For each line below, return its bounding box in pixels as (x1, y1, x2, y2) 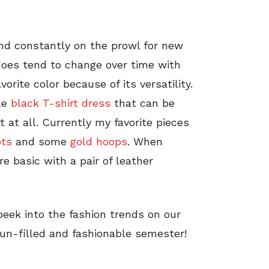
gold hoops (70, 134, 127, 148)
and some (12, 134, 70, 148)
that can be (110, 96, 175, 109)
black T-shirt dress (11, 96, 110, 109)
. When (127, 134, 163, 148)
